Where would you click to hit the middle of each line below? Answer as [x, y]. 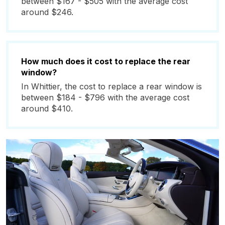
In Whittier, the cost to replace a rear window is [111, 86]
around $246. [47, 12]
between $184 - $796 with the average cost [105, 97]
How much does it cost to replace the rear [106, 61]
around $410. [47, 108]
